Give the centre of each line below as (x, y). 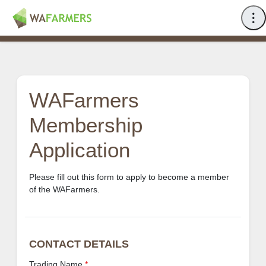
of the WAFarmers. (64, 189)
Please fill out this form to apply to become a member (129, 177)
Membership (86, 125)
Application (80, 150)
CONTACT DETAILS (79, 244)
